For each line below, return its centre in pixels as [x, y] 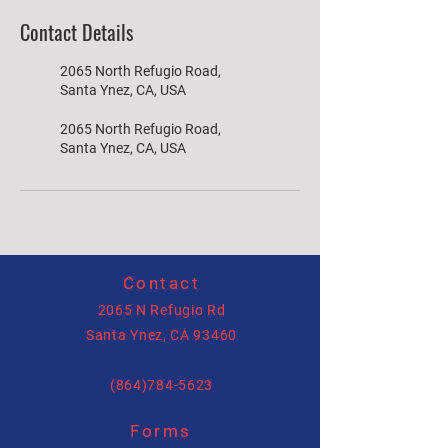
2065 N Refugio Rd [161, 310]
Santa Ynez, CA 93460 [161, 335]
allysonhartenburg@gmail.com [161, 435]
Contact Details [76, 32]
